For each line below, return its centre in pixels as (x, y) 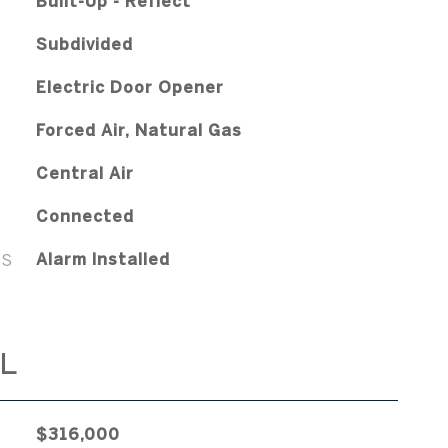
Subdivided (84, 44)
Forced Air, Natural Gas (138, 130)
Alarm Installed (102, 259)
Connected (84, 216)
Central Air (84, 173)
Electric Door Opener (129, 87)
